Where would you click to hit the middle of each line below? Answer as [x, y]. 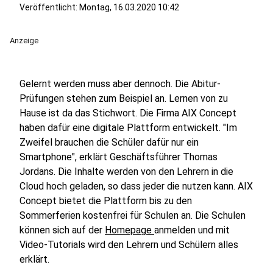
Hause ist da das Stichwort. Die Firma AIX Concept [128, 113]
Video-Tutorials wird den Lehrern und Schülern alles [129, 245]
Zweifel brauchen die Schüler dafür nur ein [109, 142]
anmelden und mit [192, 230]
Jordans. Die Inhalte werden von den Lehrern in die [126, 172]
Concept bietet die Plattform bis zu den [106, 201]
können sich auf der [62, 230]
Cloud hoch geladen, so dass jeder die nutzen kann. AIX [136, 186]
